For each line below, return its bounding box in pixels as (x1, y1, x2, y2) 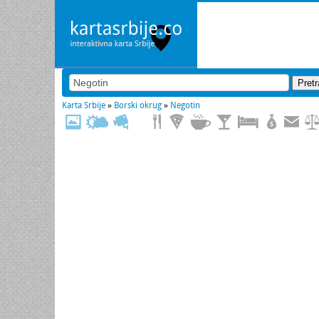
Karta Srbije (62, 100, 105, 110)
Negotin (170, 100, 200, 110)
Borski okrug (114, 100, 162, 110)
